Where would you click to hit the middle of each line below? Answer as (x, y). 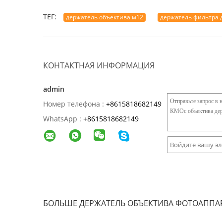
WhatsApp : (62, 119)
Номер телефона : (74, 104)
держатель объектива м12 (105, 17)
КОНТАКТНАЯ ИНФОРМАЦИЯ (99, 65)
